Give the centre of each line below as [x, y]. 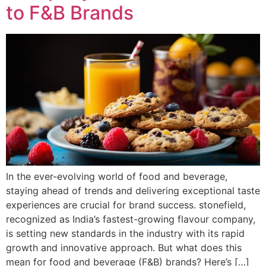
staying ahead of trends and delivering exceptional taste [133, 191]
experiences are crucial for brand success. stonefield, [126, 205]
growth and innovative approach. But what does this [124, 248]
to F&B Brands [70, 13]
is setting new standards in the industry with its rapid [125, 234]
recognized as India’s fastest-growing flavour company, [131, 219]
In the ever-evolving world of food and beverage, [117, 177]
